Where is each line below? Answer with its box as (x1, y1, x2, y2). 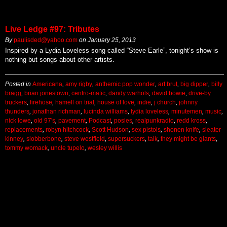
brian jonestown (24, 90, 68, 97)
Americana (32, 81, 62, 88)
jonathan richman (32, 108, 81, 115)
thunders (5, 108, 29, 115)
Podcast (89, 117, 111, 124)
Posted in (5, 81, 32, 88)
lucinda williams (84, 108, 128, 115)
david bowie (152, 90, 185, 97)
